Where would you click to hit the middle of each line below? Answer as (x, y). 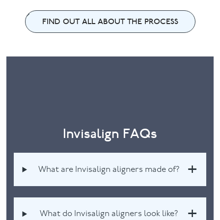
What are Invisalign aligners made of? (109, 169)
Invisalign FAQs (110, 133)
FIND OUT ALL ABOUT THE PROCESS (110, 22)
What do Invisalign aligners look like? (109, 214)
